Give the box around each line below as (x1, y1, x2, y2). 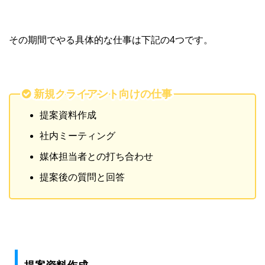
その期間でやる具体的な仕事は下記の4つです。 (9, 35, 213, 46)
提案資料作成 (40, 110, 96, 121)
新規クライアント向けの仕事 (34, 88, 172, 100)
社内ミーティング (40, 131, 115, 141)
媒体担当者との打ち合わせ (40, 151, 153, 162)
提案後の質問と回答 (40, 172, 125, 183)
